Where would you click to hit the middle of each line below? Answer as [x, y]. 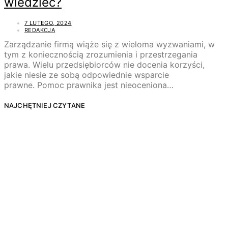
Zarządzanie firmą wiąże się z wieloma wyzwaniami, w [109, 45]
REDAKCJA [40, 30]
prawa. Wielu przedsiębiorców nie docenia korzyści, [104, 65]
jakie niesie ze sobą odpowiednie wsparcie [87, 75]
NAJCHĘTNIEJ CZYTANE [45, 106]
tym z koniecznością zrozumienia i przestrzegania [101, 55]
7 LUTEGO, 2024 [48, 23]
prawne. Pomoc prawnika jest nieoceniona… [89, 85]
